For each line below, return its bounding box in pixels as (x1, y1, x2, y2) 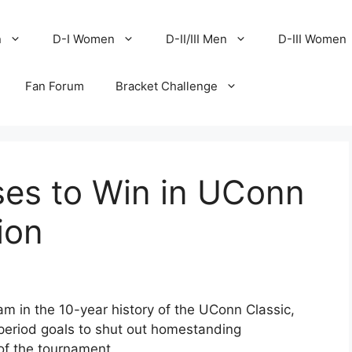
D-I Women (53, 31, 115, 46)
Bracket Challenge (115, 79, 218, 93)
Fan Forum (25, 79, 85, 93)
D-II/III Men (166, 31, 228, 46)
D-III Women (278, 31, 347, 46)
